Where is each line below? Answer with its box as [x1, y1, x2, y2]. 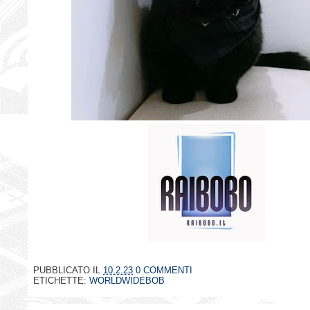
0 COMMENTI [136, 265, 192, 276]
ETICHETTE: [33, 275, 89, 286]
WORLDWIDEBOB [89, 275, 165, 286]
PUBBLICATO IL [33, 265, 103, 276]
